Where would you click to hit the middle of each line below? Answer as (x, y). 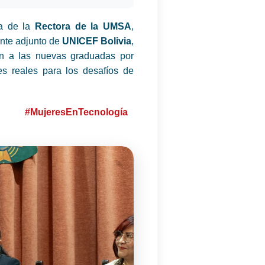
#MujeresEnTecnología (77, 112)
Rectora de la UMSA (83, 26)
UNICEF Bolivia (97, 41)
